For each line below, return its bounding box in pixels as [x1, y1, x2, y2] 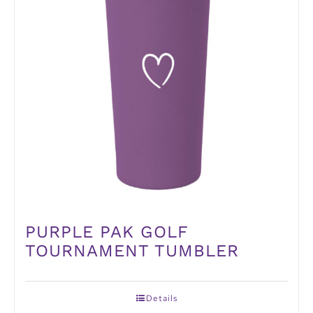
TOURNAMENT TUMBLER [25, 240, 239, 261]
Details [145, 292, 177, 304]
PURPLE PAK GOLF [25, 221, 188, 242]
